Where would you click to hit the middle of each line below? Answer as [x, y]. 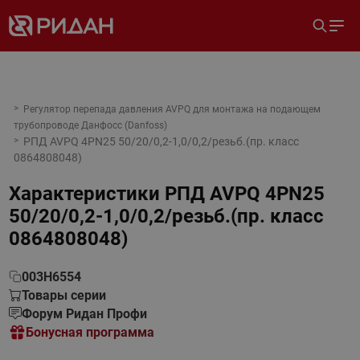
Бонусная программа [90, 332]
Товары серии [63, 295]
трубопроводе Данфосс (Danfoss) [90, 125]
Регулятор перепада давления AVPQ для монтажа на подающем [172, 109]
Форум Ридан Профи [84, 314]
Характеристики [84, 194]
